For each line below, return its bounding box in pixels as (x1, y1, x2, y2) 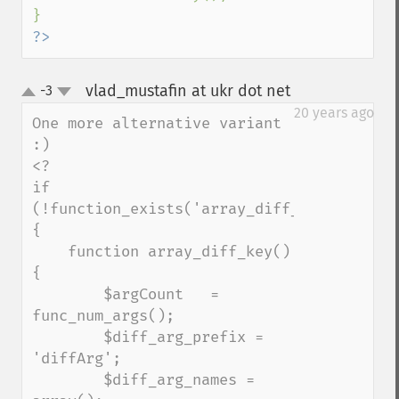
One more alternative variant (32, 114, 281, 133)
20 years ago (294, 104, 374, 121)
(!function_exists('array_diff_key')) (32, 199, 353, 218)
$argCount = (32, 285, 103, 304)
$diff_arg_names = (32, 370, 103, 389)
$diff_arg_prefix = (32, 328, 103, 346)
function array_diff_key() (32, 242, 68, 261)
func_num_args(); (32, 306, 175, 325)
